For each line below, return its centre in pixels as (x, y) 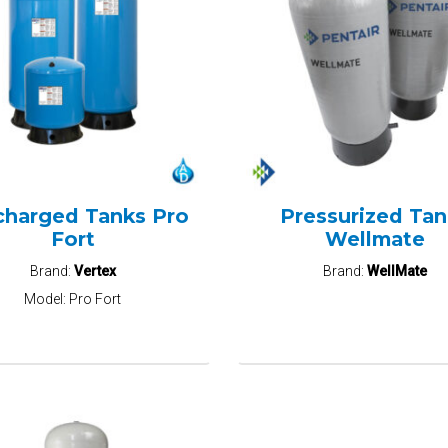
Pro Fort (95, 299)
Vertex (94, 271)
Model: (47, 299)
